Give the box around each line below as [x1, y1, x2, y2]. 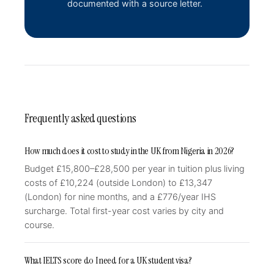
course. [24, 220, 54, 231]
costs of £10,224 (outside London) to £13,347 [24, 177, 212, 188]
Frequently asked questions [24, 111, 137, 126]
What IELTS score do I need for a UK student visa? [24, 254, 192, 267]
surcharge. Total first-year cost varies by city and [24, 206, 224, 217]
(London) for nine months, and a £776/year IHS [24, 191, 216, 202]
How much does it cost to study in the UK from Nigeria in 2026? [24, 144, 235, 157]
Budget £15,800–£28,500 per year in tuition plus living [24, 163, 245, 174]
